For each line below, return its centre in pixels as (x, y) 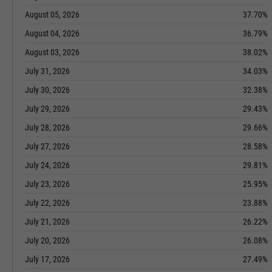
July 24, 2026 (47, 165)
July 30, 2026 (47, 90)
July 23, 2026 (47, 184)
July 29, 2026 (47, 109)
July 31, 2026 (47, 71)
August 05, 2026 (52, 15)
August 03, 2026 (52, 52)
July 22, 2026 (47, 203)
